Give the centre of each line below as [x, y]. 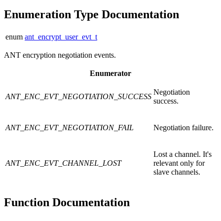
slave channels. [177, 172]
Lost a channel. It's [183, 154]
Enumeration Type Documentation [92, 15]
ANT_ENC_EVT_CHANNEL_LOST [63, 163]
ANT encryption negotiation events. [60, 55]
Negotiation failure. [184, 128]
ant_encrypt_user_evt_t [61, 37]
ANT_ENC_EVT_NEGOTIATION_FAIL [70, 128]
